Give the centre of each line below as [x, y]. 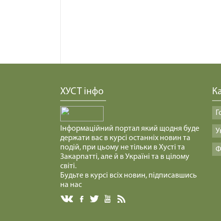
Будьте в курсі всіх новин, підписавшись [129, 175]
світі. [68, 166]
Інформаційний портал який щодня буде [130, 129]
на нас [71, 185]
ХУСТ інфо [82, 92]
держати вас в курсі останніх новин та [125, 138]
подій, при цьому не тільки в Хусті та [123, 147]
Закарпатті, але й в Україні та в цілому [125, 157]
